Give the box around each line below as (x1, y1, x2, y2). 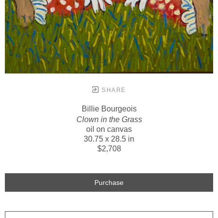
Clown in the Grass (76, 115, 142, 124)
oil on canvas (86, 125, 132, 134)
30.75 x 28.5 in (84, 135, 134, 144)
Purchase (94, 179, 124, 187)
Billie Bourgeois (81, 105, 137, 113)
